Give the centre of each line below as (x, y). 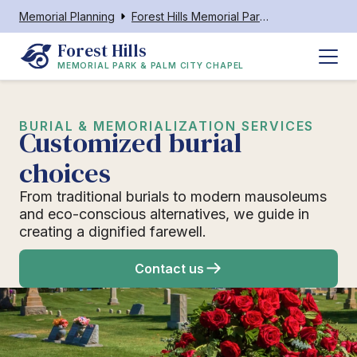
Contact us (169, 269)
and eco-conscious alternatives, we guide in (164, 214)
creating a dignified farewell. (113, 231)
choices (65, 173)
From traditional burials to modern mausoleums (173, 196)
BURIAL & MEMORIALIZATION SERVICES (167, 126)
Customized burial (131, 143)
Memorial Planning (67, 16)
